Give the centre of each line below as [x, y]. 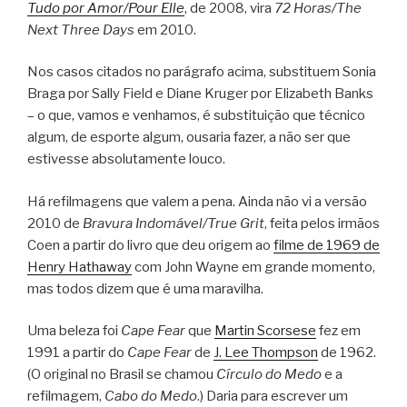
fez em [338, 331]
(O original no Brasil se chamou [122, 375]
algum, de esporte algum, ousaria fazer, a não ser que [189, 138]
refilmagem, [66, 397]
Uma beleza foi [74, 331]
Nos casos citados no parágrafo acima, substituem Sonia [202, 72]
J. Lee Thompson [266, 353]
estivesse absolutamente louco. [126, 159]
